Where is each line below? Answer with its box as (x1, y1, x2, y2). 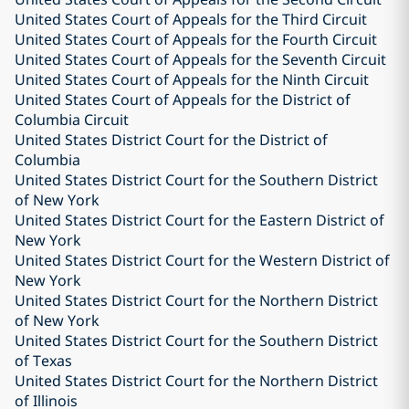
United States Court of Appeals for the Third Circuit (15, 9, 367, 29)
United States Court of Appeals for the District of (15, 89, 351, 110)
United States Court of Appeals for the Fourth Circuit (15, 29, 377, 49)
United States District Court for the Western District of (15, 250, 390, 270)
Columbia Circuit (15, 110, 129, 130)
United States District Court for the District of (15, 130, 328, 150)
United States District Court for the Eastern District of (15, 210, 384, 230)
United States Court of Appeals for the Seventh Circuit (15, 49, 386, 69)
